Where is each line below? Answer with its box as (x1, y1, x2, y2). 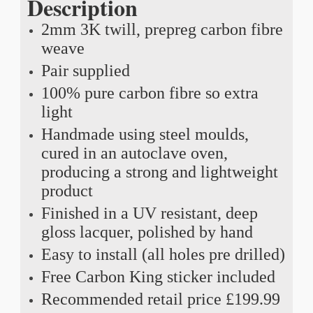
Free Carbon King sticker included (41, 267, 275, 286)
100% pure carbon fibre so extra (41, 83, 259, 102)
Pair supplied (41, 61, 130, 80)
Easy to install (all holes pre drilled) (41, 245, 285, 263)
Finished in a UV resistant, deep (41, 203, 258, 222)
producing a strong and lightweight (41, 162, 278, 181)
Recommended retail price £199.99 (41, 289, 280, 308)
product (41, 181, 93, 200)
